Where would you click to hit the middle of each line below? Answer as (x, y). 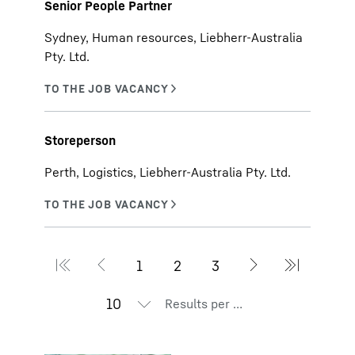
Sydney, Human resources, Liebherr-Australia (174, 37)
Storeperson (80, 140)
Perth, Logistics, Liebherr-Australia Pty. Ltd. (168, 172)
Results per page (238, 303)
